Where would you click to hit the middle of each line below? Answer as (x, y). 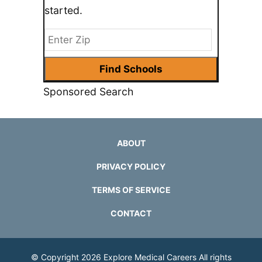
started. (63, 10)
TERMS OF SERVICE (131, 189)
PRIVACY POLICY (131, 166)
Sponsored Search (88, 91)
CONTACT (131, 213)
